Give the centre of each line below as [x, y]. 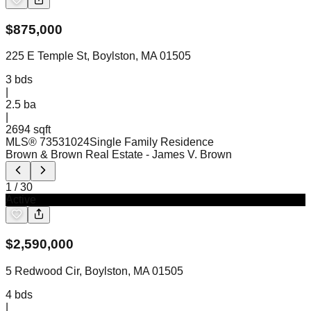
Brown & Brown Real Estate [74, 155]
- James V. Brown [189, 155]
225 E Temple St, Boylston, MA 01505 [98, 56]
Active [21, 200]
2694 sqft [28, 130]
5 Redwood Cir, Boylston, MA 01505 [94, 271]
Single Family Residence [152, 142]
